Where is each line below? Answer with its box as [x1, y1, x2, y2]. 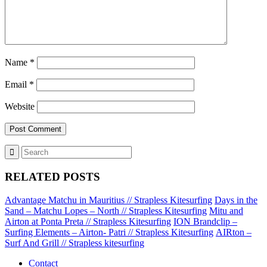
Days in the [215, 194, 257, 205]
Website [5, 101, 35, 112]
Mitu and [209, 205, 243, 216]
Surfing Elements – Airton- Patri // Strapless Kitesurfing [5, 226, 213, 237]
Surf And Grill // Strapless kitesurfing [5, 237, 144, 248]
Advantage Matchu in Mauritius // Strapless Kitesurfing [5, 194, 212, 205]
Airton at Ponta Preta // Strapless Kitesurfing [5, 216, 171, 226]
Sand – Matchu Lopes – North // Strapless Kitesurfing [5, 205, 207, 216]
